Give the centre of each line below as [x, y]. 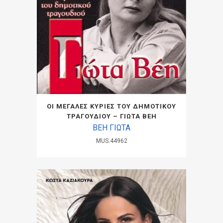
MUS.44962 [111, 141]
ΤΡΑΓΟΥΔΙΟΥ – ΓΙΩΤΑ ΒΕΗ [111, 116]
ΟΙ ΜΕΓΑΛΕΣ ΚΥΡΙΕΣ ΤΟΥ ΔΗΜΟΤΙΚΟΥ [111, 106]
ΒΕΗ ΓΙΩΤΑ [111, 127]
